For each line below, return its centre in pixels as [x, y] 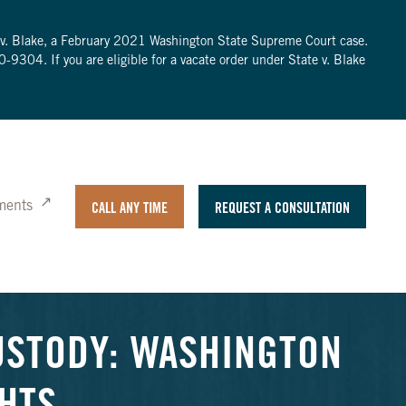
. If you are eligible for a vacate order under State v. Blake [204, 62]
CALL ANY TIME [129, 209]
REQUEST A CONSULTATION [282, 209]
